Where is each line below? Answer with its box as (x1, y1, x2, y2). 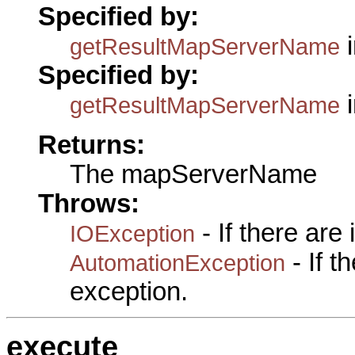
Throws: (38, 189, 139, 218)
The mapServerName (70, 159, 317, 189)
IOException (70, 219, 195, 246)
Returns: (38, 130, 145, 159)
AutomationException (70, 249, 285, 276)
